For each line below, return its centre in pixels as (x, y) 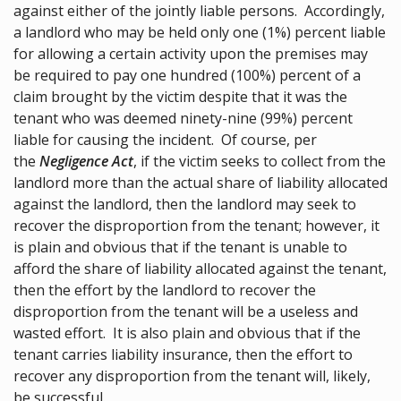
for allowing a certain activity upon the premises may (191, 54)
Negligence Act (86, 162)
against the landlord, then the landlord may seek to (185, 205)
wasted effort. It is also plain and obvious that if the (187, 333)
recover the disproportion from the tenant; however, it (196, 226)
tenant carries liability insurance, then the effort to (183, 355)
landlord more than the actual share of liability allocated (200, 183)
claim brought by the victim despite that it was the (180, 97)
